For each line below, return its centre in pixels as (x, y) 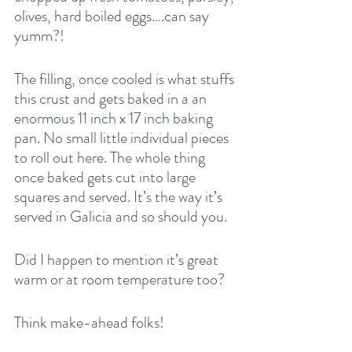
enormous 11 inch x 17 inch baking (115, 118)
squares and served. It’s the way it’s (120, 196)
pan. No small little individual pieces (123, 137)
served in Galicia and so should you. (121, 216)
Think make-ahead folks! (91, 322)
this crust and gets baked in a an (112, 98)
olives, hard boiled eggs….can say (113, 16)
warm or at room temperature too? (119, 279)
